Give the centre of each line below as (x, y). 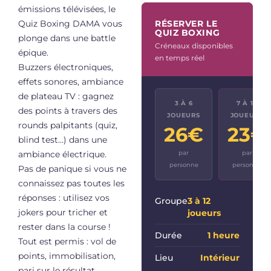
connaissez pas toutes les (71, 183)
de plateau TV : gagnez (66, 96)
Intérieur (220, 257)
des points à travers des (68, 111)
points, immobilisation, (67, 256)
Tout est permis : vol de (67, 241)
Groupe (171, 201)
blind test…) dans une (63, 140)
